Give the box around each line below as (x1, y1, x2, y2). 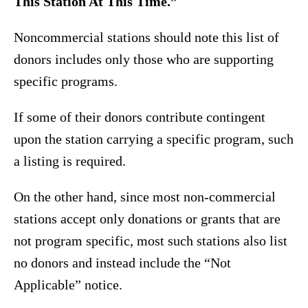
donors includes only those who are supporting (14, 52, 274, 67)
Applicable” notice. (14, 277, 122, 293)
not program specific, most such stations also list (14, 233, 287, 249)
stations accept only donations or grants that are (14, 211, 280, 227)
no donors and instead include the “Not (14, 255, 231, 271)
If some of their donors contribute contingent (14, 109, 265, 125)
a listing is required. (14, 153, 126, 169)
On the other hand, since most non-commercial (14, 189, 276, 205)
